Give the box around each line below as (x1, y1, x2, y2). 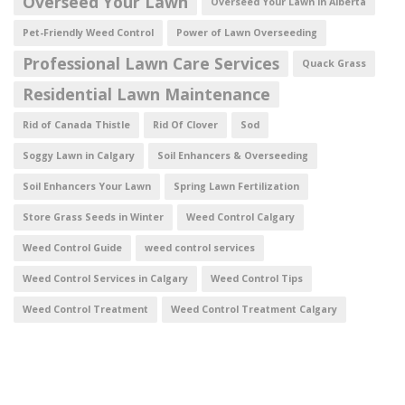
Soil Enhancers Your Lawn (23, 179, 151, 193)
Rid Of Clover (153, 118, 218, 131)
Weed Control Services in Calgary (23, 271, 188, 285)
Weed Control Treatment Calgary (171, 302, 337, 316)
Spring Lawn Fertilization (174, 179, 299, 193)
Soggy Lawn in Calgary (23, 148, 135, 162)
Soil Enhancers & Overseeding (157, 148, 308, 162)
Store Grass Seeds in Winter (23, 210, 164, 223)
